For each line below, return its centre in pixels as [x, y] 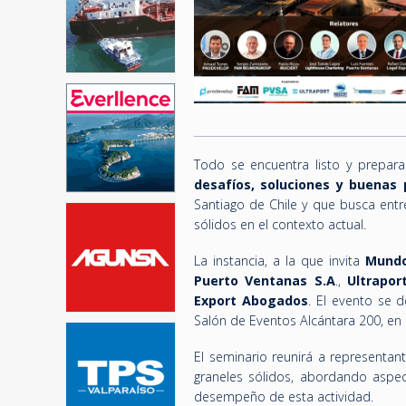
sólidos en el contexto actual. [280, 224]
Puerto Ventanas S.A [265, 280]
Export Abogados [251, 300]
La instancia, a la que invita [280, 261]
